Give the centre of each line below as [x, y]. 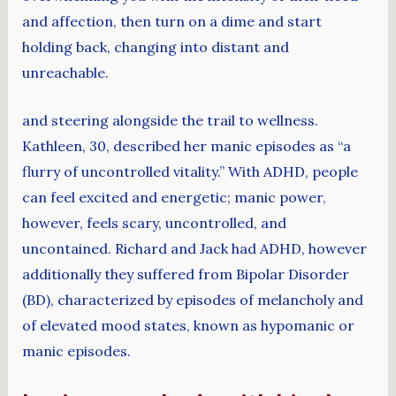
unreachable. [65, 72]
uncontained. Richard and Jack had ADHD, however [194, 249]
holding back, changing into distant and [155, 46]
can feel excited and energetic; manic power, [174, 198]
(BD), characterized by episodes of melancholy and [192, 300]
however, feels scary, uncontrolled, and [154, 223]
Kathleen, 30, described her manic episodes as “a [186, 146]
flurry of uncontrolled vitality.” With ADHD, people [190, 172]
